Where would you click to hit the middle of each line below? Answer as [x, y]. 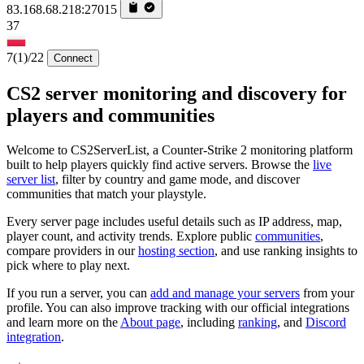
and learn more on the [63, 322]
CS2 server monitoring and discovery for [177, 93]
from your [327, 292]
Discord [326, 322]
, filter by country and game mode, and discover [178, 179]
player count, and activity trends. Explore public [131, 236]
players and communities [110, 115]
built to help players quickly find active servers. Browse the [160, 164]
